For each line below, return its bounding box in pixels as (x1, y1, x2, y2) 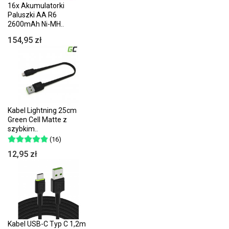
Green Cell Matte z (8, 115, 67, 124)
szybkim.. (8, 124, 38, 133)
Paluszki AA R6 (8, 11, 57, 19)
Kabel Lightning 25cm (8, 106, 77, 114)
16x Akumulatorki (8, 2, 64, 10)
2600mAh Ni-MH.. (8, 20, 64, 29)
